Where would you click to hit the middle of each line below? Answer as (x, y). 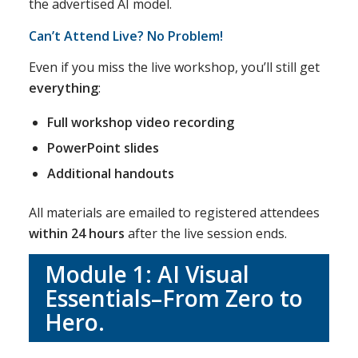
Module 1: (101, 274)
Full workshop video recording (140, 122)
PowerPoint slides (103, 147)
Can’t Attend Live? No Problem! (125, 36)
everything (63, 88)
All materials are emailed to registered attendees (174, 212)
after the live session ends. (205, 233)
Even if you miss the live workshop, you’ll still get (174, 68)
